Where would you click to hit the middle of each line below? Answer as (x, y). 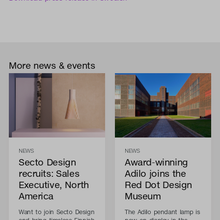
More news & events (52, 65)
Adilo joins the (155, 173)
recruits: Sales (49, 173)
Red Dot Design (158, 184)
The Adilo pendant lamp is (162, 212)
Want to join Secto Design (56, 212)
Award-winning (156, 162)
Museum (143, 195)
